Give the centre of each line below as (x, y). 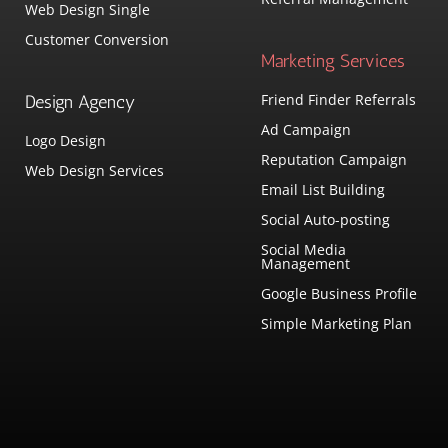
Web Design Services (94, 170)
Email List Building (322, 189)
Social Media (303, 249)
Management (305, 263)
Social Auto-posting (325, 219)
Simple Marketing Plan (336, 323)
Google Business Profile (338, 293)
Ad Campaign (305, 129)
